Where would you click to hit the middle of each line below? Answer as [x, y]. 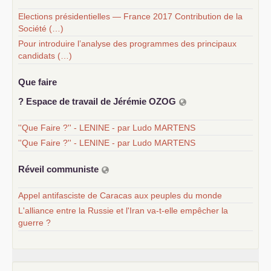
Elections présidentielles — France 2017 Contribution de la [130, 17]
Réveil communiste [60, 169]
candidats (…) [45, 56]
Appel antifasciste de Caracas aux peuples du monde [120, 196]
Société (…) [41, 29]
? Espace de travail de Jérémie [83, 101]
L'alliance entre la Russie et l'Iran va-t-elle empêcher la [123, 211]
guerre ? [34, 223]
